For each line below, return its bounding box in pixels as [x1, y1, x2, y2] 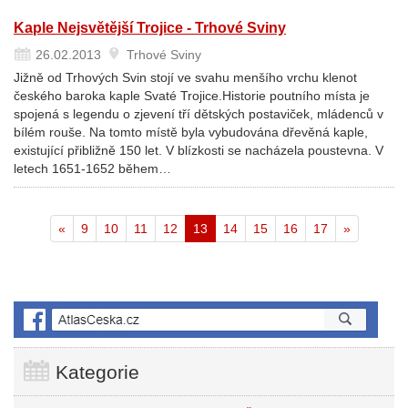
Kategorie [50, 362, 139, 382]
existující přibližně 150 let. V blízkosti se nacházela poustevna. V [14, 143, 383, 158]
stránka [206, 239, 250, 253]
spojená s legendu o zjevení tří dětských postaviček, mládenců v [14, 107, 383, 121]
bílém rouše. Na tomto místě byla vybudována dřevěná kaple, [14, 125, 368, 139]
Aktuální [206, 220, 253, 235]
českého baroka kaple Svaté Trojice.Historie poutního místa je [14, 88, 370, 103]
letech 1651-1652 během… [14, 161, 171, 176]
